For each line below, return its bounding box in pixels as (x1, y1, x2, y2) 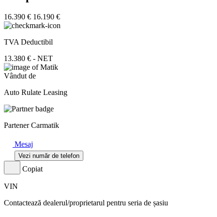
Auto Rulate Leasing (4, 88, 67, 97)
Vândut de (4, 72, 36, 80)
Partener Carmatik (4, 121, 59, 130)
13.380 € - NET (4, 54, 53, 63)
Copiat (22, 165, 43, 173)
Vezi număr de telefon (18, 152, 79, 160)
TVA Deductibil (4, 38, 53, 46)
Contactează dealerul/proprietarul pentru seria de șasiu (4, 199, 168, 207)
